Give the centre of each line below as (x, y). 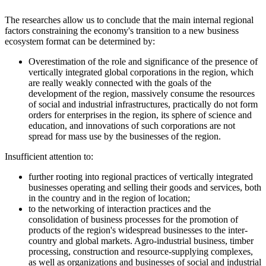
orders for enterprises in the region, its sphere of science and (140, 115)
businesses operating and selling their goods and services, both (145, 187)
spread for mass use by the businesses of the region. (125, 136)
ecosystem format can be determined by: (80, 41)
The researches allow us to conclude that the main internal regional (129, 20)
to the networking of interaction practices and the (120, 208)
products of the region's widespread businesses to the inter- (138, 230)
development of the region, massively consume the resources (142, 93)
